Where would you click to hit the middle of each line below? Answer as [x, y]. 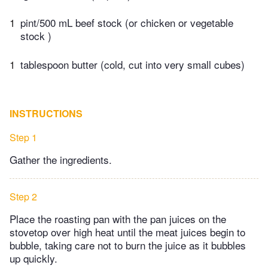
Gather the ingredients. [61, 159]
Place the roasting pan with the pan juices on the [118, 218]
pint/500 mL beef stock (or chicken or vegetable [127, 23]
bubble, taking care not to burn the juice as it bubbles [128, 245]
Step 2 [23, 196]
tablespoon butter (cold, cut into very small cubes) [133, 64]
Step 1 [23, 137]
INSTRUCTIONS [46, 113]
